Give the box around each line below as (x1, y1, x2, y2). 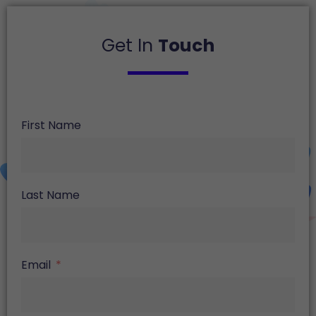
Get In (102, 33, 158, 59)
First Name (21, 117, 81, 134)
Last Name (21, 187, 80, 204)
